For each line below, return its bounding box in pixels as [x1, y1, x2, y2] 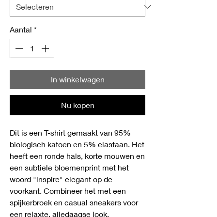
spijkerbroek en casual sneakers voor [10, 198, 138, 207]
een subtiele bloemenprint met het [10, 163, 129, 172]
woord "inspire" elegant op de [10, 174, 112, 184]
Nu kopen [61, 100, 94, 109]
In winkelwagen [50, 75, 105, 84]
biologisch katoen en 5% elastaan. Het [10, 139, 144, 149]
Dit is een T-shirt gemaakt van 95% [10, 128, 131, 137]
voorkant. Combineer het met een [10, 186, 126, 195]
